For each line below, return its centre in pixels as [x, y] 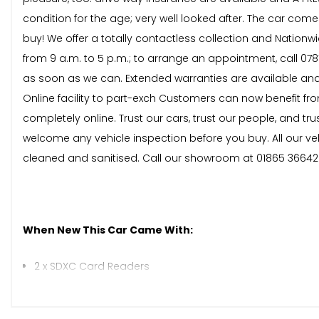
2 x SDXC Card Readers [92, 267]
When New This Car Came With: [108, 230]
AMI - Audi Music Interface [99, 284]
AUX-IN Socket [69, 302]
